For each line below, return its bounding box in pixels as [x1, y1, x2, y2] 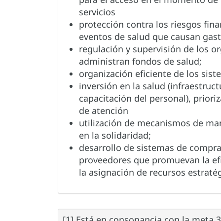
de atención [79, 105, 128, 116]
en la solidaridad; [79, 129, 151, 141]
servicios [79, 6, 115, 18]
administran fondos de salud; [79, 55, 202, 67]
